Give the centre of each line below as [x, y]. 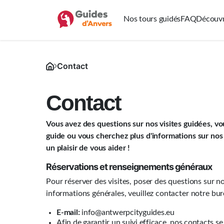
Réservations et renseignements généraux [129, 167]
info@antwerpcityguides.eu [127, 212]
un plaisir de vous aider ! [88, 148]
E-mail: [68, 212]
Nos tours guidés [152, 19]
